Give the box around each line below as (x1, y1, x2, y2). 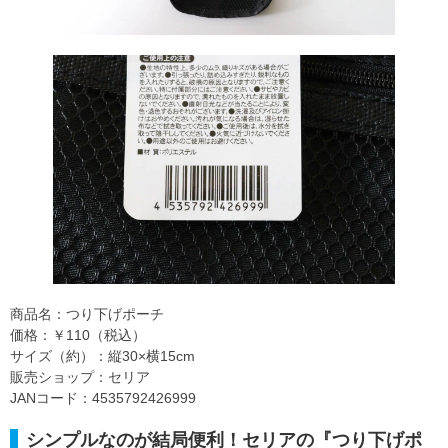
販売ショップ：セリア (10, 368, 150, 385)
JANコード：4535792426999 (10, 389, 196, 406)
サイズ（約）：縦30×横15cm (10, 347, 195, 364)
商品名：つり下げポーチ (10, 305, 164, 322)
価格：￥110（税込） (10, 326, 146, 343)
